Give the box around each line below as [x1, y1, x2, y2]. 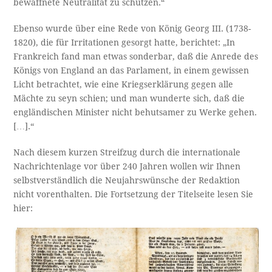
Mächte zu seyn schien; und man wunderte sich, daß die [13, 93, 245, 104]
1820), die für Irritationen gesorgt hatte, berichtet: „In [13, 38, 236, 48]
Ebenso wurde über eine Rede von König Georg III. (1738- [13, 24, 251, 34]
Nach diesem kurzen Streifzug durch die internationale [13, 148, 241, 158]
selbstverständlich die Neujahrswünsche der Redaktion [13, 175, 240, 186]
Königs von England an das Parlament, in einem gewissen [13, 66, 250, 76]
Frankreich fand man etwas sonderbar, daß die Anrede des [13, 52, 259, 62]
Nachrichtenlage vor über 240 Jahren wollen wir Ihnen [13, 161, 241, 172]
